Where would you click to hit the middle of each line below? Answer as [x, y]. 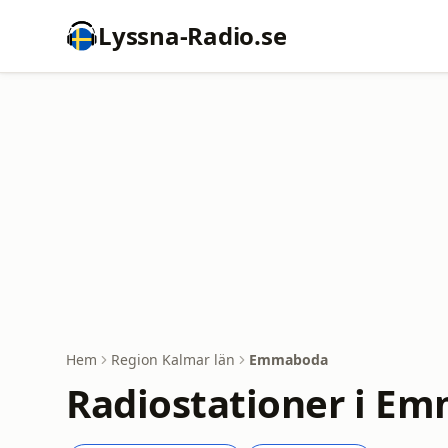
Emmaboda [288, 359]
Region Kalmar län [173, 359]
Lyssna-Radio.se [192, 35]
